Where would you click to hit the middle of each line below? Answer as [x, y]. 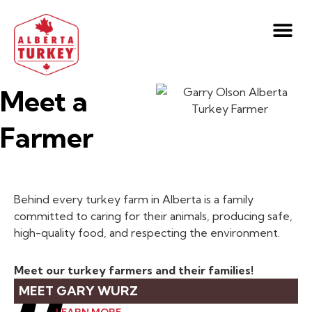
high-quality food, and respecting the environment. [147, 233]
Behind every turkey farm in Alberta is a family [134, 199]
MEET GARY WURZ [78, 291]
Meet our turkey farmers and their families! [134, 270]
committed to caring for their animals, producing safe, [153, 216]
